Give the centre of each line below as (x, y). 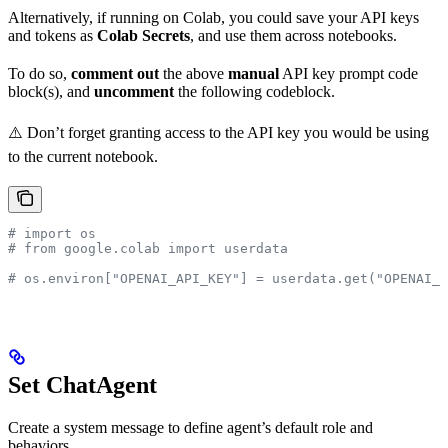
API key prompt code (348, 73)
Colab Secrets (143, 35)
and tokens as (52, 35)
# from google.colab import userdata (148, 248)
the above (193, 73)
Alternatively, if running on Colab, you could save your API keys (213, 17)
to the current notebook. (83, 156)
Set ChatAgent (82, 385)
